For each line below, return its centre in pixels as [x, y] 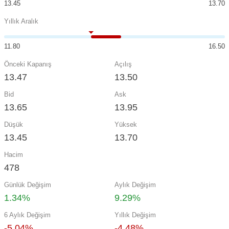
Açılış [123, 64]
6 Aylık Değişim [27, 215]
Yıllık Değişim [135, 215]
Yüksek [126, 124]
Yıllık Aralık [21, 21]
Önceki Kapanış [28, 64]
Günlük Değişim [28, 185]
